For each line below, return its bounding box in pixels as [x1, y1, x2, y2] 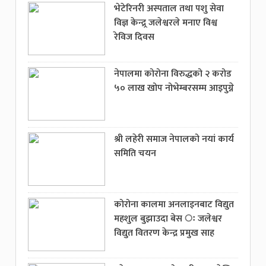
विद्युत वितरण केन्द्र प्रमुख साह [114, 224, 215, 241]
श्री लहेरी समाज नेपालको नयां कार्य [114, 131, 235, 147]
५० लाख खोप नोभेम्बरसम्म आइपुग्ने [114, 80, 235, 96]
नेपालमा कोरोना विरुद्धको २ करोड [114, 65, 232, 82]
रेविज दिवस [114, 28, 155, 45]
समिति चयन [114, 145, 157, 161]
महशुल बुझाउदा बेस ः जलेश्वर [114, 210, 223, 227]
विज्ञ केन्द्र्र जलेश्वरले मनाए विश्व [114, 14, 218, 31]
